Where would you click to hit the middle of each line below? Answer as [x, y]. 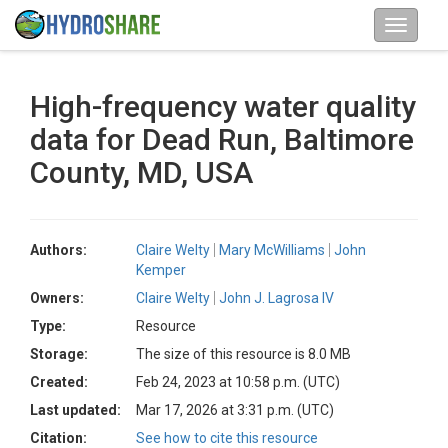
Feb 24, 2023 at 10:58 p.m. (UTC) [238, 382]
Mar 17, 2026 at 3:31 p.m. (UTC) [235, 410]
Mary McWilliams [272, 250]
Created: [59, 382]
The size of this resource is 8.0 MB [243, 354]
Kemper [161, 270]
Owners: [57, 298]
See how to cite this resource [227, 438]
